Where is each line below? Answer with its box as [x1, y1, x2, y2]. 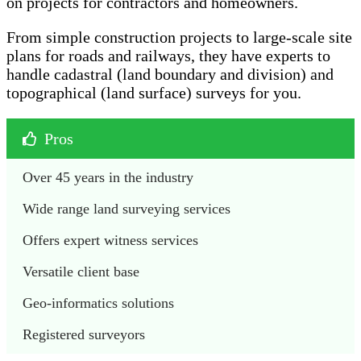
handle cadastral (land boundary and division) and [6, 65, 334, 84]
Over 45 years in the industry [23, 169, 193, 186]
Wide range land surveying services [23, 201, 234, 218]
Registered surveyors [23, 326, 145, 343]
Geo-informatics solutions [23, 295, 178, 312]
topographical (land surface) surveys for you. [6, 84, 305, 102]
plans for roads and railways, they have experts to [6, 47, 330, 65]
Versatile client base [23, 263, 139, 280]
